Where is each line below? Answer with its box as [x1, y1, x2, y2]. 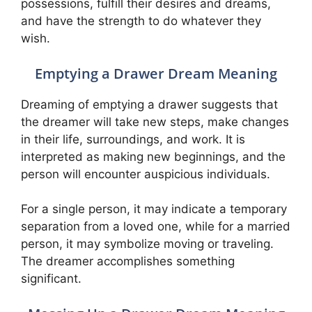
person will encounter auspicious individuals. [21, 166, 270, 181]
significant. [21, 272, 81, 286]
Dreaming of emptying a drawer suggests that [21, 97, 278, 111]
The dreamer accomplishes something [21, 254, 235, 268]
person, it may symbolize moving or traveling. [21, 237, 274, 251]
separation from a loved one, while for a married [21, 219, 290, 233]
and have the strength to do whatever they [21, 14, 261, 28]
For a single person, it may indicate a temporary [21, 202, 287, 216]
